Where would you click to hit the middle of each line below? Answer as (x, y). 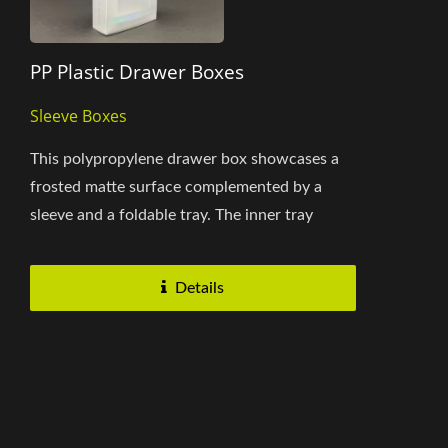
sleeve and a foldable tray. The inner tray (171, 214)
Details (200, 287)
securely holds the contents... (132, 242)
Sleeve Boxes (78, 115)
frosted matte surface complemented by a (176, 186)
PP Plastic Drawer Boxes (137, 71)
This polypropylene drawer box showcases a (184, 158)
